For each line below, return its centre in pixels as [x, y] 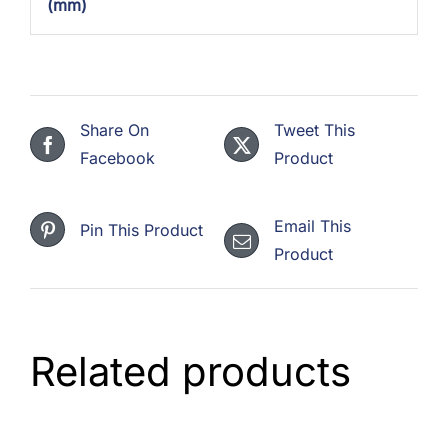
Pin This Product [141, 229]
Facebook [117, 158]
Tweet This [314, 130]
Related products [190, 372]
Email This [312, 226]
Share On [114, 130]
